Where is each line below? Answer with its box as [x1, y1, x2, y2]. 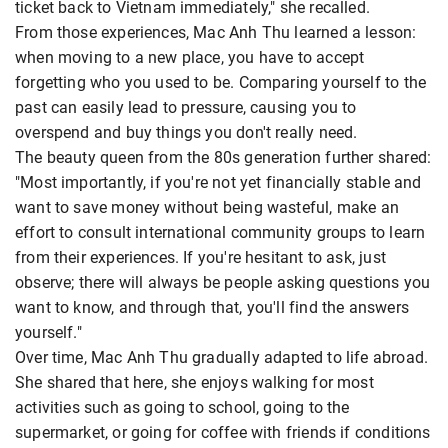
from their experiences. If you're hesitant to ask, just [15, 248, 386, 268]
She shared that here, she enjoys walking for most [15, 373, 374, 393]
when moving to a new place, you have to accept [15, 48, 365, 68]
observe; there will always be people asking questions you [15, 273, 431, 293]
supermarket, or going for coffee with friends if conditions [15, 423, 431, 443]
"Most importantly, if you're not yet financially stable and [15, 173, 422, 193]
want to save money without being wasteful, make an [15, 198, 399, 218]
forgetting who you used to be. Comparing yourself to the [15, 73, 427, 93]
